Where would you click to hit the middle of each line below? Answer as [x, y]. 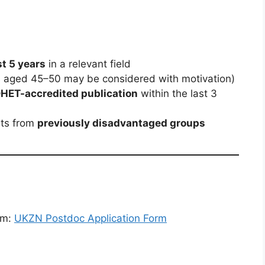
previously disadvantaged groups [121, 123]
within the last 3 [177, 94]
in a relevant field [88, 64]
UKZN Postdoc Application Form [91, 219]
